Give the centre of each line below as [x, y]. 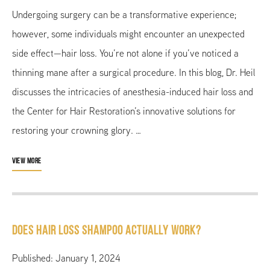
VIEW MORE [27, 161]
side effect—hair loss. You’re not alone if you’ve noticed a [125, 53]
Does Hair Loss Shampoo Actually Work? [107, 231]
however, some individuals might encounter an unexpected [128, 34]
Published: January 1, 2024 [66, 258]
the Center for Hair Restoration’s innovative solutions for [124, 111]
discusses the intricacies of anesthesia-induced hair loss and [133, 92]
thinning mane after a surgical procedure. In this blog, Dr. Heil [133, 72]
